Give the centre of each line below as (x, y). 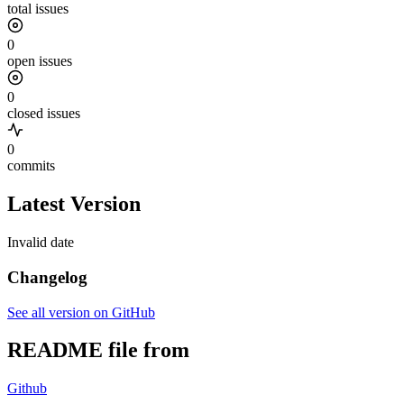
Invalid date (41, 243)
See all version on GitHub (81, 312)
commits (31, 166)
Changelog (47, 277)
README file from (98, 350)
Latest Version (74, 204)
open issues (40, 61)
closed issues (44, 114)
